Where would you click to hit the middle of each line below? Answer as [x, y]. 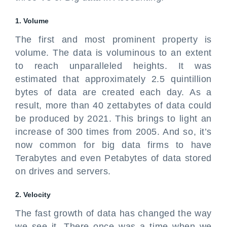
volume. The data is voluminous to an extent [113, 53]
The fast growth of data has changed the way [113, 213]
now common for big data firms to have [113, 145]
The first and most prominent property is [113, 40]
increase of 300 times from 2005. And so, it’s [113, 132]
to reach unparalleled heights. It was [113, 66]
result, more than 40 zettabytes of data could [113, 105]
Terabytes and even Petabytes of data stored [113, 158]
